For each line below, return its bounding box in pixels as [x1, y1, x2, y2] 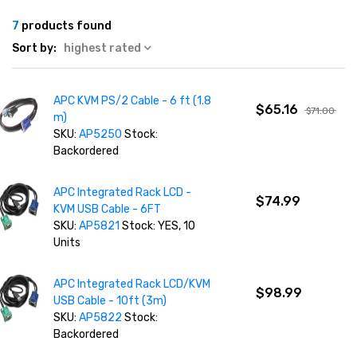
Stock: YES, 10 [120, 219, 196, 233]
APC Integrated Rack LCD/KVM [53, 277, 211, 291]
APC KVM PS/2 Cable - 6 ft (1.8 [53, 94, 212, 108]
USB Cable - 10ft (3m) [53, 294, 167, 308]
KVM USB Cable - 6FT [53, 202, 162, 216]
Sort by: [12, 41, 57, 55]
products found [19, 19, 112, 33]
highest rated [64, 41, 141, 55]
